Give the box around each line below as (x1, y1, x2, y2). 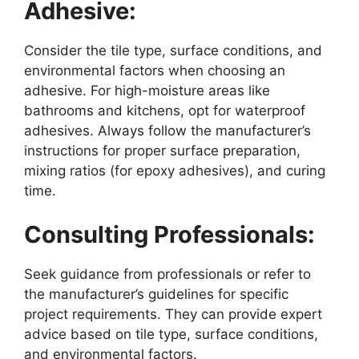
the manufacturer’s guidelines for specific (24, 286, 288, 303)
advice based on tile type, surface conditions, (24, 326, 318, 343)
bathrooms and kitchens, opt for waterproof (24, 102, 305, 119)
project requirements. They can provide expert (24, 306, 322, 323)
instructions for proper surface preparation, (24, 142, 301, 159)
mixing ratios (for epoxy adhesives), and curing (24, 162, 325, 179)
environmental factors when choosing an (24, 62, 285, 79)
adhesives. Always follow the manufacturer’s (24, 122, 311, 139)
